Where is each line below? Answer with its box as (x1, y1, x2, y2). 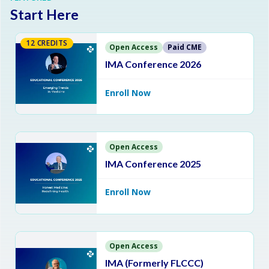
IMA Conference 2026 (104, 58, 201, 70)
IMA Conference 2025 (104, 157, 201, 169)
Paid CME (168, 42, 202, 53)
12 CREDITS (26, 38, 68, 48)
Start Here (10, 6, 79, 23)
